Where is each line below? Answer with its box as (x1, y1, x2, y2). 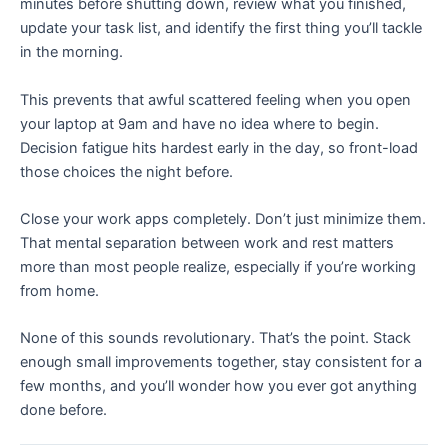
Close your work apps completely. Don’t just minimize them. (20, 209, 426, 228)
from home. (20, 281, 99, 300)
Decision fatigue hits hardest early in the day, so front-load (20, 138, 418, 157)
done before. (20, 401, 107, 420)
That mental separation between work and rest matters (20, 233, 394, 252)
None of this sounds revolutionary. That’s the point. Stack (20, 329, 411, 348)
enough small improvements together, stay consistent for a (20, 353, 422, 372)
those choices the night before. (20, 162, 233, 181)
